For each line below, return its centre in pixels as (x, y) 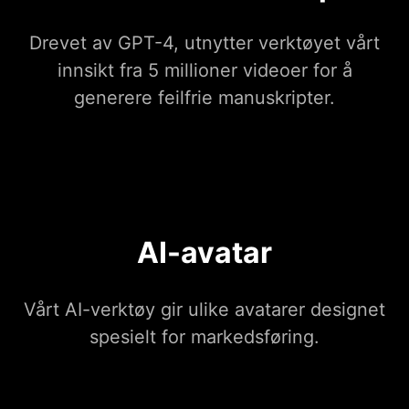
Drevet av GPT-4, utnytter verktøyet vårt (204, 43)
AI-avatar (204, 253)
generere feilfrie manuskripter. (204, 98)
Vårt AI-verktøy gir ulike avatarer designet (204, 310)
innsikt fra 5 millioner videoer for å (204, 71)
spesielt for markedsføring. (204, 337)
